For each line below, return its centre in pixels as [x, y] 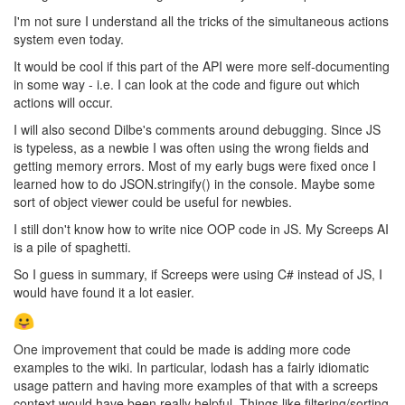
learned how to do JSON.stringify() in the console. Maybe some [194, 183]
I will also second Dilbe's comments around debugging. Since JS [197, 129]
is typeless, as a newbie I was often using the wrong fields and [191, 147]
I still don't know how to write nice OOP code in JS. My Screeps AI [201, 228]
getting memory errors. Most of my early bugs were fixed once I [195, 165]
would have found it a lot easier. [104, 292]
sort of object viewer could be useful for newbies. [153, 201]
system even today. [69, 38]
